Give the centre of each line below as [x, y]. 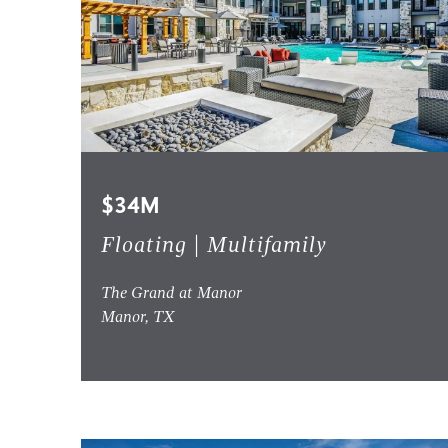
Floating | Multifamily [213, 246]
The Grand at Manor [171, 294]
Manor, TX [137, 318]
